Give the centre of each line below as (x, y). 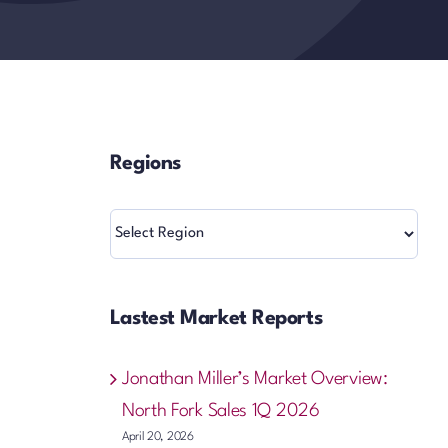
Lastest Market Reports (216, 318)
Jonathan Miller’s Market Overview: (254, 378)
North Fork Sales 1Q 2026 (220, 410)
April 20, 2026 (157, 436)
